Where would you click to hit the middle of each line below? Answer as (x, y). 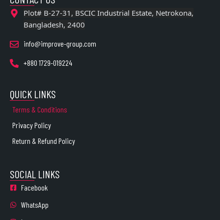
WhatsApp (35, 205)
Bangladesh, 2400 (54, 25)
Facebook (34, 188)
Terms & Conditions (40, 110)
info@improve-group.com (60, 44)
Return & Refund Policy (44, 141)
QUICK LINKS (33, 94)
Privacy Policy (32, 125)
